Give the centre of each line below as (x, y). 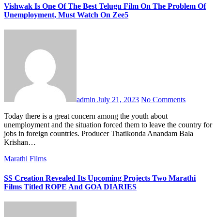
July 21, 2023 (118, 100)
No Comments (163, 100)
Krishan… (20, 142)
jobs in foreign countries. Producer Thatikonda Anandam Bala (99, 134)
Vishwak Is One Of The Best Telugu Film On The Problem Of (105, 6)
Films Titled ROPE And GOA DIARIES (70, 186)
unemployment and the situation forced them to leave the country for (108, 125)
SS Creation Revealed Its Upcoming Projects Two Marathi (100, 178)
